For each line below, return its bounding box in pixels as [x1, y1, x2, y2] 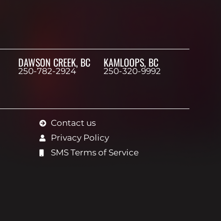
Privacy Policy [50, 133, 109, 143]
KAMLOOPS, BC [104, 55, 159, 70]
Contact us [50, 118, 96, 128]
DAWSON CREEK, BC [18, 55, 90, 70]
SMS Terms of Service [50, 147, 139, 158]
